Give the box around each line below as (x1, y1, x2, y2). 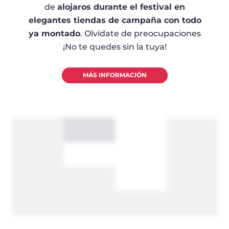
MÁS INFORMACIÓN (83, 72, 147, 79)
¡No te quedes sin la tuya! (63, 41, 167, 52)
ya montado (29, 28, 80, 38)
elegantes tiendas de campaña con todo (28, 15, 201, 25)
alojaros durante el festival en (57, 2, 185, 12)
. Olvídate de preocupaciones (80, 28, 201, 38)
